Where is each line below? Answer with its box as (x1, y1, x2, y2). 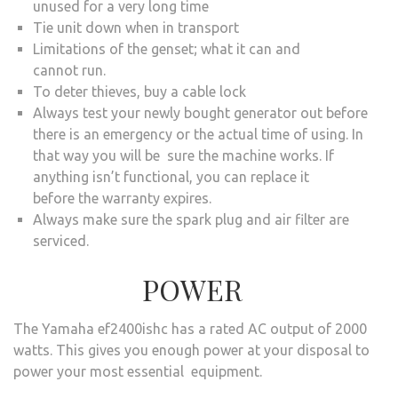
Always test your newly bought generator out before (33, 104, 368, 121)
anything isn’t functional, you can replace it (33, 168, 309, 185)
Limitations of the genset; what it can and (33, 40, 300, 57)
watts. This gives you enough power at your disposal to (13, 341, 370, 358)
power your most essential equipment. (13, 362, 262, 379)
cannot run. (33, 61, 106, 78)
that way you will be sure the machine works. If (33, 147, 334, 163)
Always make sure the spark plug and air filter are (33, 211, 349, 227)
